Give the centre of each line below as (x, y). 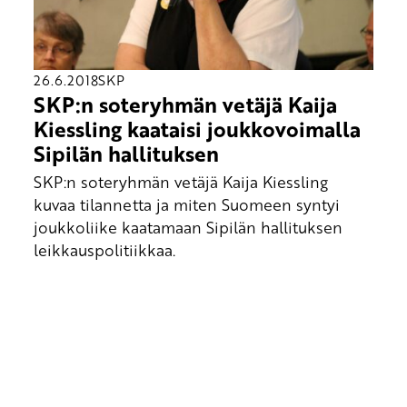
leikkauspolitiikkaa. (104, 249)
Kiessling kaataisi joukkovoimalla (197, 129)
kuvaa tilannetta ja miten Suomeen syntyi (186, 204)
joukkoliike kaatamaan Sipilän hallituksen (188, 227)
